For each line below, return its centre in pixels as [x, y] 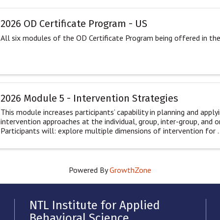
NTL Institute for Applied [95, 206]
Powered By [89, 170]
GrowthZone [130, 170]
